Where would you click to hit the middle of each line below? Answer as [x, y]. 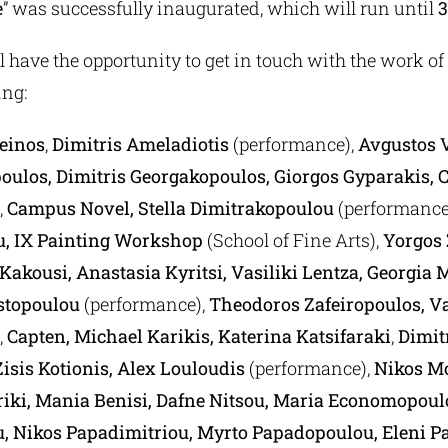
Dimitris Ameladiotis [142, 144]
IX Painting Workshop [108, 240]
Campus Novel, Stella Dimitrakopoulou [172, 208]
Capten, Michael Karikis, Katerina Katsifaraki [198, 336]
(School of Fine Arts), [292, 240]
